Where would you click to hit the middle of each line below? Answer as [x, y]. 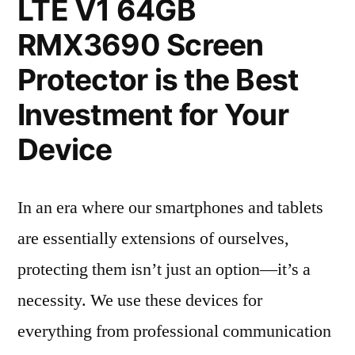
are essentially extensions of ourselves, [153, 239]
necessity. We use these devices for [140, 300]
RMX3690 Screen [141, 45]
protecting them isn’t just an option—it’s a [164, 269]
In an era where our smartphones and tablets [170, 208]
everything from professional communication [174, 331]
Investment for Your [153, 115]
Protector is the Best [158, 80]
